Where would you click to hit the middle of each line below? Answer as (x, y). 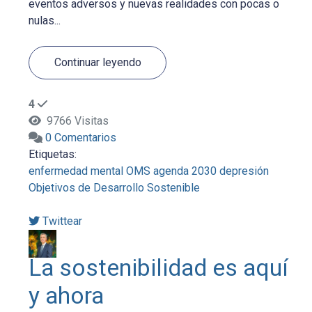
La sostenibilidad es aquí (159, 268)
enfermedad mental (76, 171)
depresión (244, 171)
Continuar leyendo (97, 62)
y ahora (67, 296)
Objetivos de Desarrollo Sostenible (115, 188)
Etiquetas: (53, 155)
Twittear (63, 221)
